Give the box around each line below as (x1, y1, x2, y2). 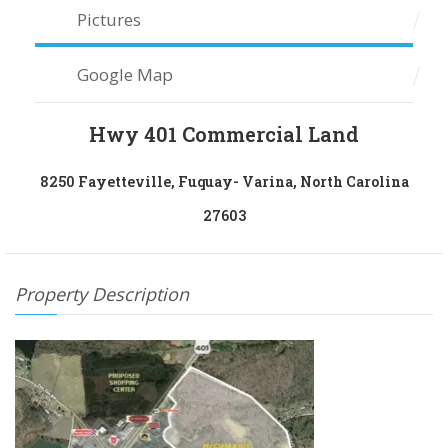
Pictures (77, 7, 142, 31)
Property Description (15, 282, 189, 307)
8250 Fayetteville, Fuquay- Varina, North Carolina (39, 172, 409, 192)
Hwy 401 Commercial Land (89, 121, 359, 148)
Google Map (77, 62, 174, 86)
